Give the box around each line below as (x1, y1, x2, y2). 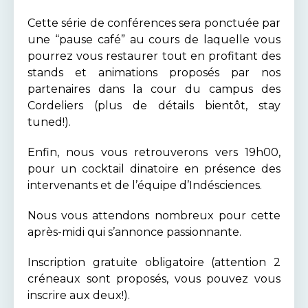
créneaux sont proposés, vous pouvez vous (27, 272, 280, 285)
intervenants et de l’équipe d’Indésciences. (27, 179, 262, 192)
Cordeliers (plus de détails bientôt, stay (27, 99, 280, 112)
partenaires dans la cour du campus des (27, 82, 280, 96)
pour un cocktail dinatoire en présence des (27, 162, 280, 175)
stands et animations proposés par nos (27, 66, 280, 79)
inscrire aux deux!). (27, 289, 130, 302)
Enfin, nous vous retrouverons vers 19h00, (27, 146, 280, 159)
